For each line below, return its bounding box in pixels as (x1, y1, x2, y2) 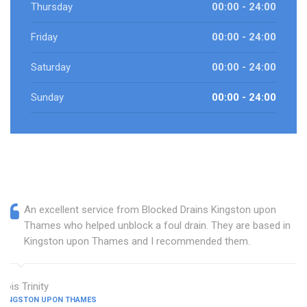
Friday (31, 31, 58, 44)
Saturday (31, 61, 71, 74)
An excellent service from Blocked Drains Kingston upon (24, 204, 276, 217)
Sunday (31, 91, 64, 104)
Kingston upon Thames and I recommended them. (24, 235, 250, 248)
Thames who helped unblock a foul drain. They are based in (24, 219, 291, 232)
